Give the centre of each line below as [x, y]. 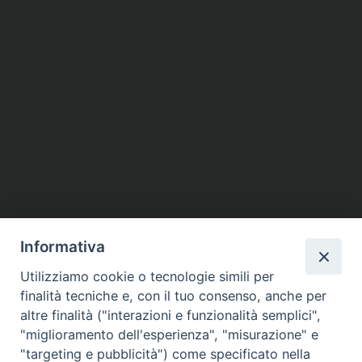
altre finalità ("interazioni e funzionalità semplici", [171, 316]
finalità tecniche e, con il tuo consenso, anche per [174, 296]
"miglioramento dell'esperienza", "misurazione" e [170, 335]
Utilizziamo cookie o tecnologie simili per [147, 277]
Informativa [63, 247]
